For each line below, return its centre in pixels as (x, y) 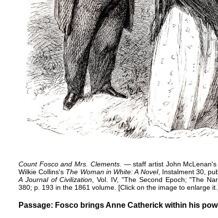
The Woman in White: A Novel (112, 172)
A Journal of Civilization (55, 179)
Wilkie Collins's (42, 172)
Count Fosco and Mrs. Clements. (70, 164)
